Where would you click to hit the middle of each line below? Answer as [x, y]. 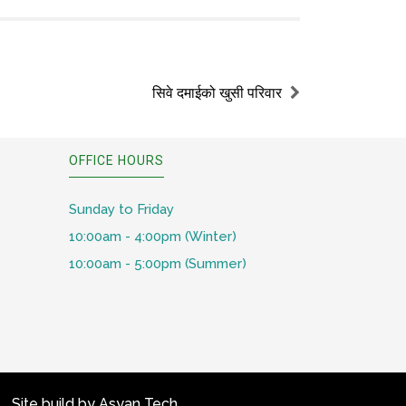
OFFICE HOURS [116, 161]
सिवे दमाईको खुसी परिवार [217, 93]
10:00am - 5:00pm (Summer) [158, 264]
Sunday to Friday [121, 210]
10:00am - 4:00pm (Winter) [153, 237]
